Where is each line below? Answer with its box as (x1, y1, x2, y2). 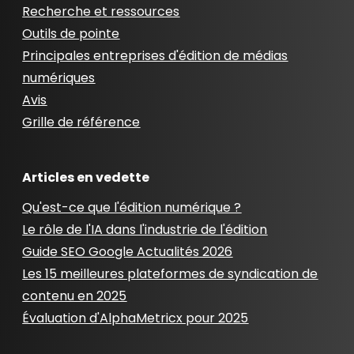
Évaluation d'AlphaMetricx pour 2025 (22, 309, 249, 328)
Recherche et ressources (22, 2, 180, 21)
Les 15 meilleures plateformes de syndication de (22, 265, 318, 284)
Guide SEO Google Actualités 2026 (22, 243, 233, 262)
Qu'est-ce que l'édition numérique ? (22, 198, 242, 217)
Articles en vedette (22, 168, 150, 187)
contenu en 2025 (22, 287, 127, 306)
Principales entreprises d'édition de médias (22, 47, 288, 66)
